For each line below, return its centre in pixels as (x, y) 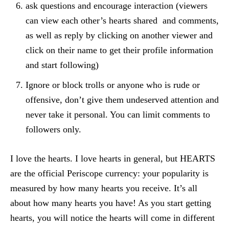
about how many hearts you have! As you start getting (111, 203)
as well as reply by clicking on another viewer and (119, 35)
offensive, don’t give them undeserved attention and (122, 100)
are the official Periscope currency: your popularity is (109, 173)
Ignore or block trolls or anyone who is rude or (113, 85)
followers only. (53, 129)
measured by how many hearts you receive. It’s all (104, 188)
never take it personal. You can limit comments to (118, 114)
